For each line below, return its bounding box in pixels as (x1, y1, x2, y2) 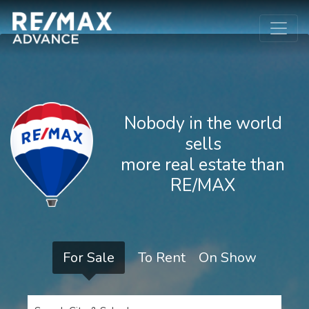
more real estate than (121, 153, 285, 177)
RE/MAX (170, 174, 235, 198)
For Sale (63, 248, 114, 268)
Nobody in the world (123, 112, 282, 136)
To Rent (138, 248, 186, 268)
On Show (199, 248, 257, 268)
